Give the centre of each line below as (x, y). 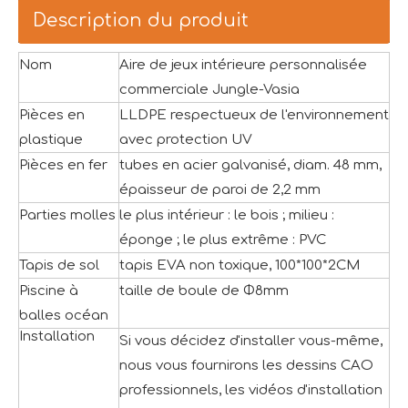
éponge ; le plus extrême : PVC (223, 240)
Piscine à (49, 291)
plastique (51, 140)
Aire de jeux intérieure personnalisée (243, 65)
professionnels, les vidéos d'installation (251, 390)
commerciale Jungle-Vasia (209, 90)
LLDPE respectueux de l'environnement (254, 115)
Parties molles (67, 215)
